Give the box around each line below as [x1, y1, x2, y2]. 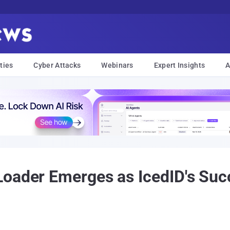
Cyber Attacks [33, 61, 81, 69]
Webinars [101, 61, 133, 69]
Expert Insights [154, 61, 205, 69]
